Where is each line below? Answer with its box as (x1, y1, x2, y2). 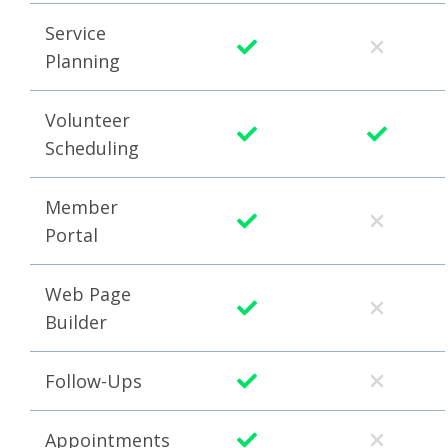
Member (45, 195, 118, 220)
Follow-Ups (45, 369, 142, 394)
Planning (45, 49, 120, 74)
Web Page (45, 282, 131, 307)
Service (45, 21, 106, 46)
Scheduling (45, 136, 139, 161)
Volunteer (45, 108, 130, 133)
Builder (45, 310, 107, 335)
